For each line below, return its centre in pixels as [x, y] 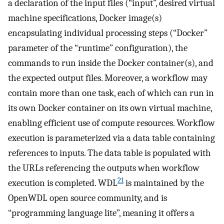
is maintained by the [164, 183]
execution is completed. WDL [63, 183]
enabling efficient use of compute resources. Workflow [111, 123]
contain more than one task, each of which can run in [111, 93]
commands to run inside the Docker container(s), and [111, 63]
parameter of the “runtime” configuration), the [98, 48]
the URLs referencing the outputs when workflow [104, 168]
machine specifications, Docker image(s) [85, 18]
